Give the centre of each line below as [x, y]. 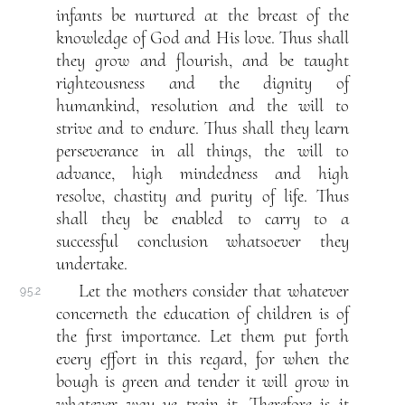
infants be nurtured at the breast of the [202, 16]
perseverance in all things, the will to [202, 151]
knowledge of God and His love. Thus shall [202, 38]
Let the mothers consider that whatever [214, 292]
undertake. [92, 264]
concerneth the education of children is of [202, 314]
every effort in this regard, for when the [202, 359]
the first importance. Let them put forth [202, 337]
